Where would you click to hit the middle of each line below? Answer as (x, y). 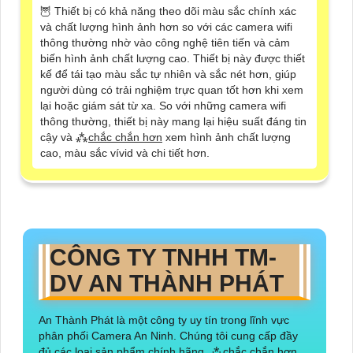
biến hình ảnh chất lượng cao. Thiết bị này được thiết (173, 59)
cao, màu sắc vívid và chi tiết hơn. (125, 153)
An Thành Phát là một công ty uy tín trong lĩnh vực (164, 320)
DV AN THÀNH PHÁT (170, 284)
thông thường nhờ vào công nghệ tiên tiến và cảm (165, 43)
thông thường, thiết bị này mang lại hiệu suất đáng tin (173, 122)
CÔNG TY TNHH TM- (163, 258)
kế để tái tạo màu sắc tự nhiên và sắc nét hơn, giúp (168, 74)
